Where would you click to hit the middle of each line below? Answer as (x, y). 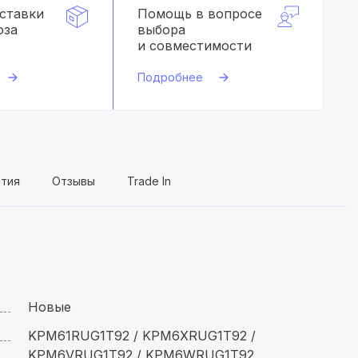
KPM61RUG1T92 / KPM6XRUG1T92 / (142, 336)
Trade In (149, 181)
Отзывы (74, 181)
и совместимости (194, 46)
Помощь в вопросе (199, 14)
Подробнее (170, 77)
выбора (161, 30)
